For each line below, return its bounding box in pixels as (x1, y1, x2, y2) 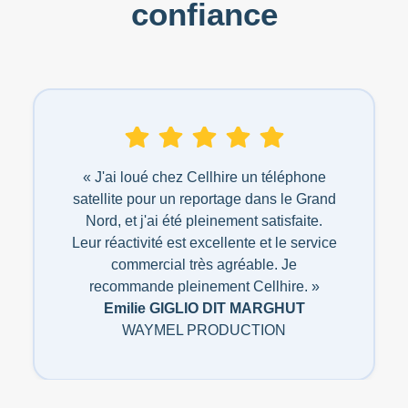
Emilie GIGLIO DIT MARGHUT (103, 301, 305, 317)
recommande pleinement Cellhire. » (88, 279, 320, 295)
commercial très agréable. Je (111, 257, 297, 273)
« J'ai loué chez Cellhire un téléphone (82, 169, 326, 186)
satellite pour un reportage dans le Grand (72, 191, 336, 208)
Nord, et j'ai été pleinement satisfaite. (86, 213, 322, 229)
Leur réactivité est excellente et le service (71, 235, 337, 251)
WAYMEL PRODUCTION (122, 322, 286, 339)
